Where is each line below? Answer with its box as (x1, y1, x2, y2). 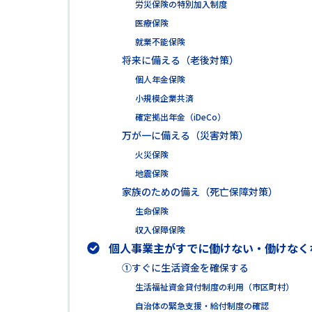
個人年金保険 (134, 72, 185, 85)
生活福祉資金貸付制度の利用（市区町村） (134, 280, 294, 292)
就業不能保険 (134, 35, 185, 47)
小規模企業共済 (134, 91, 194, 104)
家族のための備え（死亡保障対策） (121, 184, 278, 198)
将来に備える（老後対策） (121, 52, 239, 67)
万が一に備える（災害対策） (121, 127, 249, 142)
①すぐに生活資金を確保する (121, 260, 249, 274)
